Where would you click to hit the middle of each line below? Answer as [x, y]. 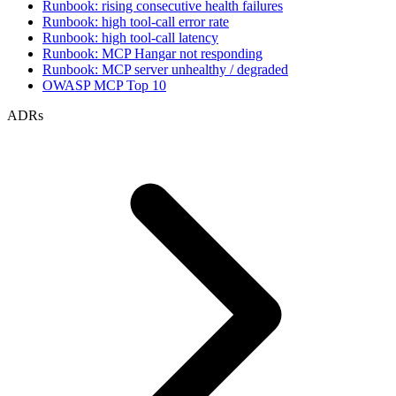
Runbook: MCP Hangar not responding [152, 53]
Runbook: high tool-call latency [130, 38]
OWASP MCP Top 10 [104, 85]
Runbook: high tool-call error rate [136, 22]
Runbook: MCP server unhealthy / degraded [165, 69]
